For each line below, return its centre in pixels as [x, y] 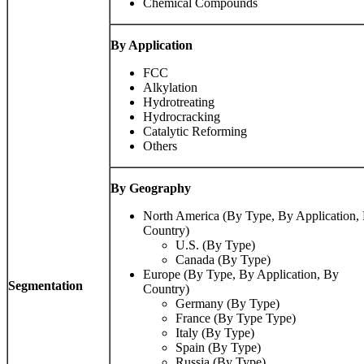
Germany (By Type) [227, 304]
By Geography [151, 188]
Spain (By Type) [218, 348]
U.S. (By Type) [215, 245]
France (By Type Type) [236, 318]
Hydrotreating [179, 102]
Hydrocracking [182, 117]
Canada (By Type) [223, 260]
